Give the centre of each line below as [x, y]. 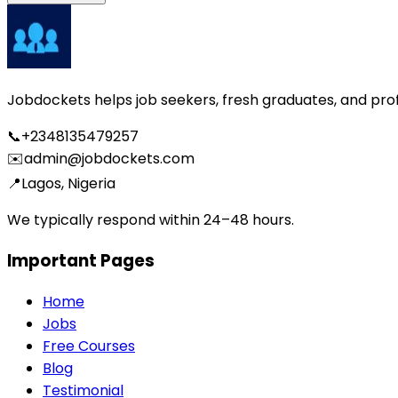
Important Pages [81, 260]
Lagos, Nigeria [68, 184]
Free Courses [89, 346]
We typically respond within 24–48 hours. [151, 220]
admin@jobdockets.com [109, 159]
